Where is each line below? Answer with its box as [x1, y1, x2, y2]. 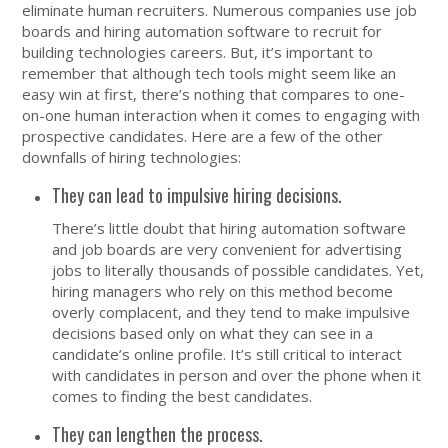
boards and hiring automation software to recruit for [22, 20, 383, 41]
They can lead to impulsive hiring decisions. [52, 181, 343, 208]
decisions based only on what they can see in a [52, 322, 374, 343]
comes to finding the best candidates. [52, 385, 313, 406]
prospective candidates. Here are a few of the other [22, 125, 384, 146]
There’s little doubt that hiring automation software [52, 217, 407, 238]
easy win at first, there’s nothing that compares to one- [22, 83, 406, 104]
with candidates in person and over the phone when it [52, 364, 422, 385]
